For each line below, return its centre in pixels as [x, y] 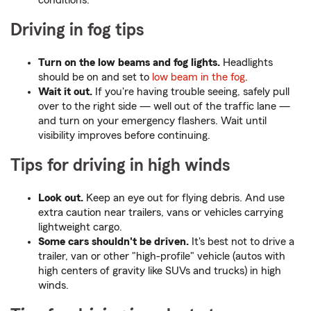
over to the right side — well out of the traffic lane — [164, 107]
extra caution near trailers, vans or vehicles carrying [161, 213]
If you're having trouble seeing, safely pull [191, 92]
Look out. [61, 198]
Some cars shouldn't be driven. [114, 242]
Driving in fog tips [77, 31]
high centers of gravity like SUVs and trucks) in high [160, 271]
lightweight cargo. [80, 227]
